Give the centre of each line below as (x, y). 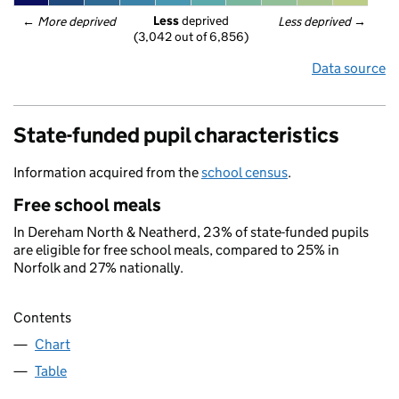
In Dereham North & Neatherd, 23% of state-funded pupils (191, 232)
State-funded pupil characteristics (176, 135)
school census (244, 172)
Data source (349, 68)
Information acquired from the (107, 172)
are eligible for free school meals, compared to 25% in (176, 250)
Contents (42, 318)
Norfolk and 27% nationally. (98, 268)
